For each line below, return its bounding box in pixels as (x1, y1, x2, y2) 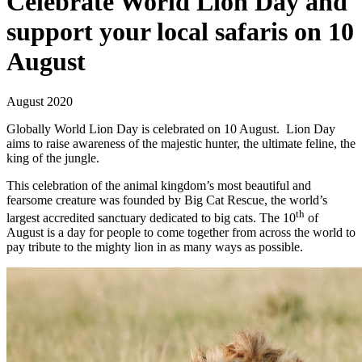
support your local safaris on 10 (6, 17, 354, 47)
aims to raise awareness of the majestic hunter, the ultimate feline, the (6, 136, 356, 150)
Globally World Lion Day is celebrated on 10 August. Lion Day (6, 121, 335, 136)
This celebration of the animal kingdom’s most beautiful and (6, 178, 311, 192)
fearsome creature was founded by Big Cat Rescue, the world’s (6, 192, 327, 207)
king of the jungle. (6, 150, 99, 165)
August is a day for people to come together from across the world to (6, 225, 356, 239)
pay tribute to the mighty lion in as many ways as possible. (6, 239, 303, 254)
